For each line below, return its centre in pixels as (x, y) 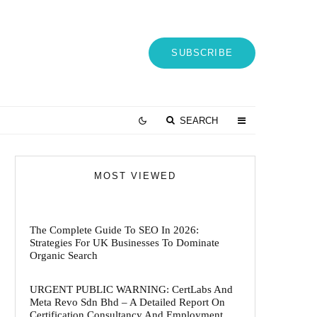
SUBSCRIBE (202, 53)
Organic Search (64, 255)
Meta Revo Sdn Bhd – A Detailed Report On (127, 302)
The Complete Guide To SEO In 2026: (114, 230)
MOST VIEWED (135, 176)
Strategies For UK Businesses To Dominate (125, 243)
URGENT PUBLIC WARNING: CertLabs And (131, 289)
